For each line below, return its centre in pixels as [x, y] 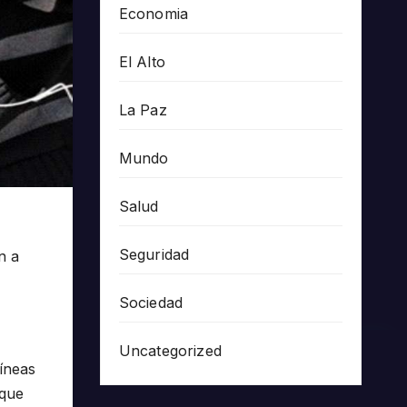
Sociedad [151, 303]
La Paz [143, 110]
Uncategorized [170, 351]
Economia [154, 14]
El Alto [142, 62]
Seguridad [154, 255]
